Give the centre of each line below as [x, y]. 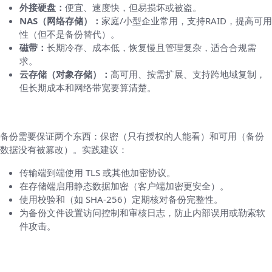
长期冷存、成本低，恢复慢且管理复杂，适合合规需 [151, 47]
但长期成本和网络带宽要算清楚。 [88, 87]
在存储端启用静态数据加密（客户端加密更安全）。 [124, 186]
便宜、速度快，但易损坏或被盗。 [133, 7]
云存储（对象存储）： [65, 74]
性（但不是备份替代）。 [70, 34]
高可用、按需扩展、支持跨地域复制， [188, 74]
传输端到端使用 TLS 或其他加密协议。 [97, 172]
